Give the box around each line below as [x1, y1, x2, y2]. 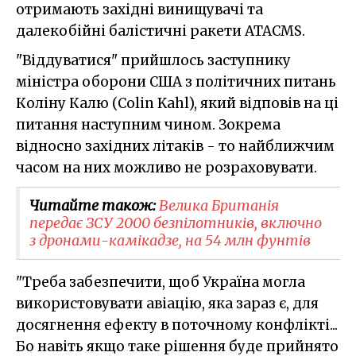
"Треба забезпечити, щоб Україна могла [16, 273, 305, 291]
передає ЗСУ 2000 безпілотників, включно [29, 213, 322, 232]
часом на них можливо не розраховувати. [16, 158, 317, 176]
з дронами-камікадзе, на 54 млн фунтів [29, 230, 311, 250]
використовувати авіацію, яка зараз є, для [16, 294, 319, 312]
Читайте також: [29, 195, 159, 215]
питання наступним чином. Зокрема [16, 115, 281, 133]
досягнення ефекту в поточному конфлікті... [16, 315, 338, 334]
